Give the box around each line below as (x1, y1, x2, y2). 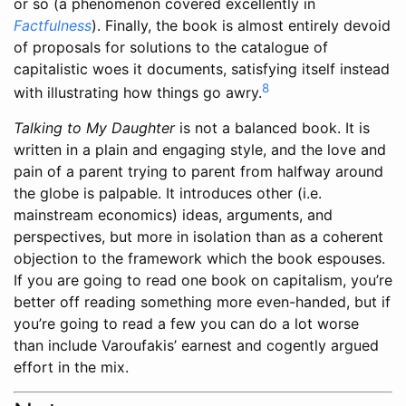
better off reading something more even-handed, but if (14, 293, 391, 312)
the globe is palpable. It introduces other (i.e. (14, 184, 322, 203)
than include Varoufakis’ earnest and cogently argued (14, 336, 379, 355)
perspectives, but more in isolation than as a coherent (14, 227, 383, 246)
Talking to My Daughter (14, 119, 175, 138)
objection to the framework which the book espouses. (14, 249, 385, 268)
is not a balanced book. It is (175, 119, 370, 138)
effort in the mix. (14, 358, 129, 377)
